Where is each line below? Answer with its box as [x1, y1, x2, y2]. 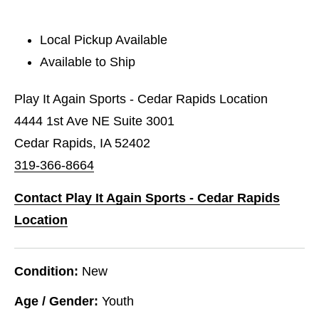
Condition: [14, 263, 78, 278]
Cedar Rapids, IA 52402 [14, 135, 150, 150]
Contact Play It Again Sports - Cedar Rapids [14, 190, 280, 205]
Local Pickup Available [40, 32, 168, 47]
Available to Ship [40, 54, 136, 69]
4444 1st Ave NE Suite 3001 [14, 113, 174, 128]
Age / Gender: [14, 293, 98, 308]
